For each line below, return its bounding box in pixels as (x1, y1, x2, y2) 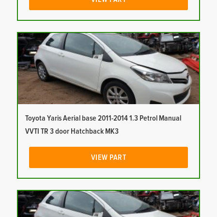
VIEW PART (91, 154, 126, 162)
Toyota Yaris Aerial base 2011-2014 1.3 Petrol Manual (25, 114, 181, 123)
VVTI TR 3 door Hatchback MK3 (25, 127, 119, 136)
